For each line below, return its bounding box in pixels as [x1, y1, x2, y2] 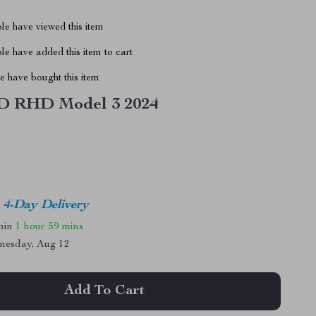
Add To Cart [64, 284, 145, 298]
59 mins [48, 221, 84, 232]
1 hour [16, 221, 46, 232]
